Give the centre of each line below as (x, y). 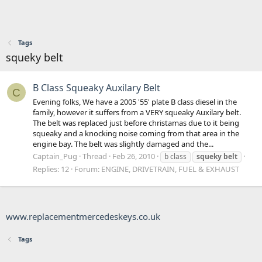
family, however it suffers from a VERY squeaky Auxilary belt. (137, 112)
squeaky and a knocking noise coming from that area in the (136, 133)
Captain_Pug (55, 156)
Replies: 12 (51, 169)
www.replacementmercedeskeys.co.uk (83, 216)
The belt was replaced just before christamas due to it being (136, 123)
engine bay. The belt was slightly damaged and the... (123, 144)
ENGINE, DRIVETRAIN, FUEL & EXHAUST (170, 169)
